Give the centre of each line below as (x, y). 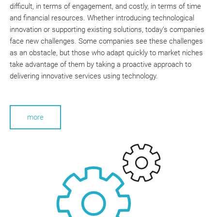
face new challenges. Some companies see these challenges (106, 41)
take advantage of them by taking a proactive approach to (101, 64)
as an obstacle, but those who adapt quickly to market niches (106, 53)
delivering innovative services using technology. (84, 76)
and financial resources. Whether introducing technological (102, 18)
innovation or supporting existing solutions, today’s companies (107, 29)
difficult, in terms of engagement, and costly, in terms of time (105, 6)
